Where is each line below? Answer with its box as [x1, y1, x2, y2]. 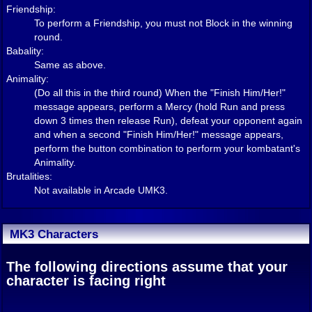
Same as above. [34, 58, 106, 70]
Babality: [6, 45, 44, 56]
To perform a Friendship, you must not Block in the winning [34, 17, 292, 29]
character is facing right [6, 273, 166, 289]
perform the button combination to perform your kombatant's [34, 142, 300, 154]
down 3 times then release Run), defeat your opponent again [34, 114, 302, 126]
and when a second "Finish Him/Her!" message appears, [34, 128, 283, 140]
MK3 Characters [10, 227, 98, 242]
